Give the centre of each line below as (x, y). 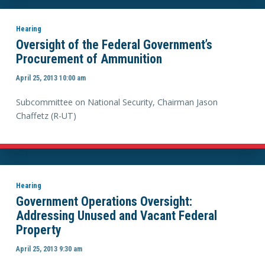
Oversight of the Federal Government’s (114, 45)
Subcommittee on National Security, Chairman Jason (117, 102)
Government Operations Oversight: (104, 201)
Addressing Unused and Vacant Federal (116, 216)
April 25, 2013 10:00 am (51, 77)
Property (38, 230)
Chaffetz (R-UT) (46, 116)
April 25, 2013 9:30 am (49, 248)
